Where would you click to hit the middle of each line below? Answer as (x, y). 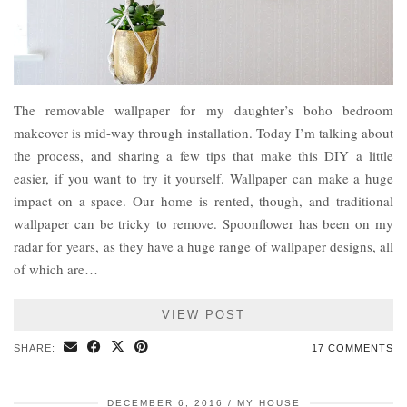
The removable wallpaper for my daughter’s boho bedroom (203, 110)
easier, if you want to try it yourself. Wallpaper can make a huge (203, 179)
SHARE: (36, 348)
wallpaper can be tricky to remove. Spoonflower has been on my (203, 224)
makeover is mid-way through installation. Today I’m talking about (203, 133)
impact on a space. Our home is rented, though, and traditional (203, 201)
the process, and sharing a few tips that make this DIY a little (203, 156)
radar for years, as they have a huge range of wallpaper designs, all (203, 247)
